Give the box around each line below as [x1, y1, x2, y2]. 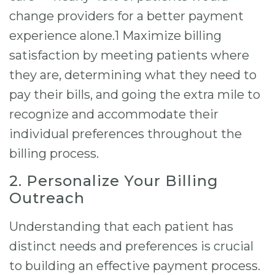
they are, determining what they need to [9, 68, 257, 83]
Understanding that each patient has [9, 219, 233, 234]
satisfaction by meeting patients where [9, 48, 249, 63]
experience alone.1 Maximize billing [9, 28, 222, 44]
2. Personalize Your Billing [9, 171, 219, 190]
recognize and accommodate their [9, 107, 219, 122]
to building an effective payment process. [9, 258, 260, 273]
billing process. [9, 146, 99, 161]
